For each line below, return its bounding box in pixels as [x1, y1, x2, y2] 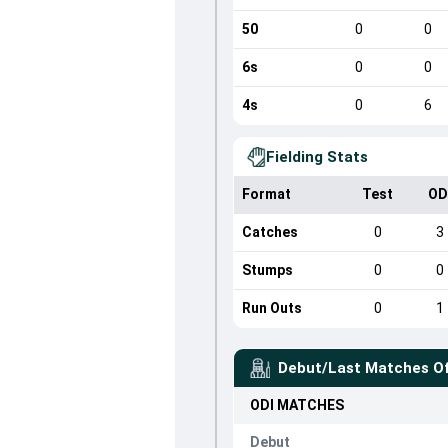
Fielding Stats [265, 148, 368, 166]
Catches [241, 224, 298, 240]
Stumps [241, 262, 293, 278]
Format [241, 186, 291, 202]
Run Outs [241, 300, 302, 316]
